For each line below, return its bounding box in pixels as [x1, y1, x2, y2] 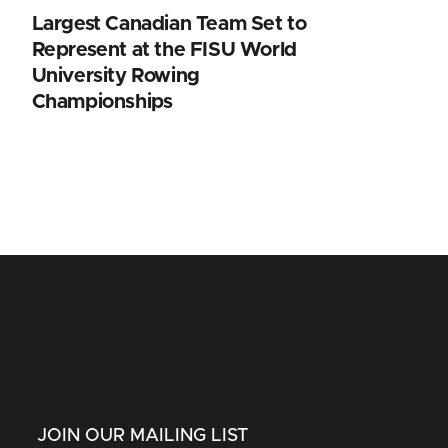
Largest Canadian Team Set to [31, 13, 307, 34]
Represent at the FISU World [31, 39, 297, 60]
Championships [31, 91, 173, 112]
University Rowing [31, 65, 200, 86]
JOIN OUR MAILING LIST [37, 426, 249, 445]
